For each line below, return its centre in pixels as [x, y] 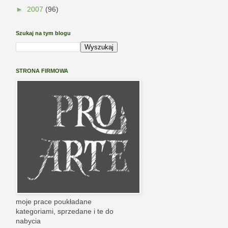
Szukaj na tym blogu [43, 33]
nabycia [28, 221]
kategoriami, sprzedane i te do [65, 211]
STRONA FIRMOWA [42, 71]
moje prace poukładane [54, 202]
